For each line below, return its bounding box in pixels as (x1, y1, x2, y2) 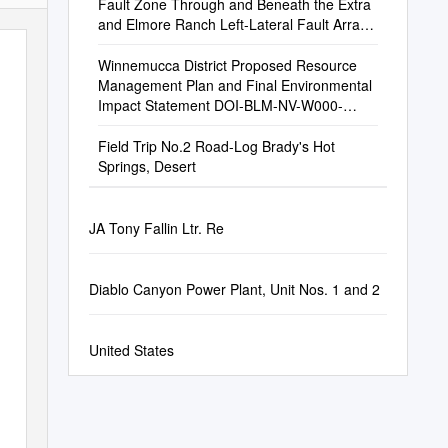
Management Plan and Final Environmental (97, 75, 372, 95)
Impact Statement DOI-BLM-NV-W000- (97, 95, 343, 115)
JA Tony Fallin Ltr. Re (88, 218, 224, 238)
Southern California (97, 34, 220, 54)
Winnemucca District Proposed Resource (97, 55, 357, 75)
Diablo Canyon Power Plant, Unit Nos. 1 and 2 (88, 279, 380, 299)
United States (88, 340, 174, 360)
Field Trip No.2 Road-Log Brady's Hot (97, 136, 335, 156)
